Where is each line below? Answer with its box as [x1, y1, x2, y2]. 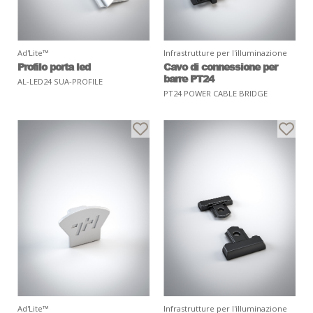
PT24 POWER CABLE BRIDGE [163, 87, 268, 99]
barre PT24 [163, 71, 214, 85]
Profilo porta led [17, 59, 90, 73]
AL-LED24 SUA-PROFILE [17, 75, 103, 87]
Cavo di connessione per [163, 59, 277, 73]
